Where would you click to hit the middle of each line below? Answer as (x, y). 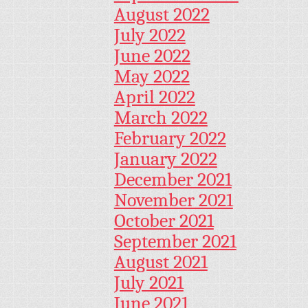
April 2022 (154, 97)
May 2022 (152, 77)
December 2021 (173, 180)
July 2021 (148, 283)
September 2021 (175, 242)
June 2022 (152, 56)
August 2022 (162, 15)
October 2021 (164, 221)
